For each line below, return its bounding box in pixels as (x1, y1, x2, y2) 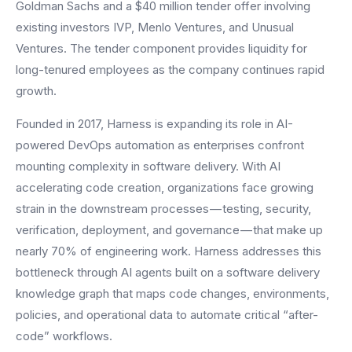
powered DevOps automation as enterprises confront (16, 137, 304, 152)
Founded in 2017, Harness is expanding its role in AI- (16, 115, 293, 131)
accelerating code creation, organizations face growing (16, 179, 313, 195)
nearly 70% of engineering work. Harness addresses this (16, 243, 321, 258)
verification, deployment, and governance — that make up (16, 222, 323, 237)
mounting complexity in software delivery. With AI (16, 158, 280, 174)
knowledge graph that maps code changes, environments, (16, 285, 329, 301)
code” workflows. (16, 328, 112, 343)
